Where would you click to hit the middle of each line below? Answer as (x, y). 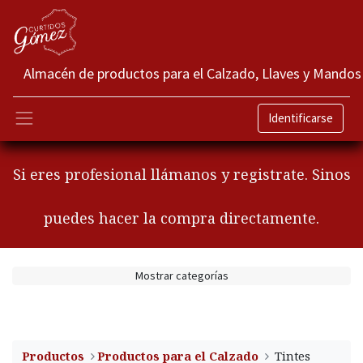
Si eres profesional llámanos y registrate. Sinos (181, 175)
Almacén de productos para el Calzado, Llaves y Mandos (192, 73)
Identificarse (301, 118)
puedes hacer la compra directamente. (181, 218)
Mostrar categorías (181, 276)
